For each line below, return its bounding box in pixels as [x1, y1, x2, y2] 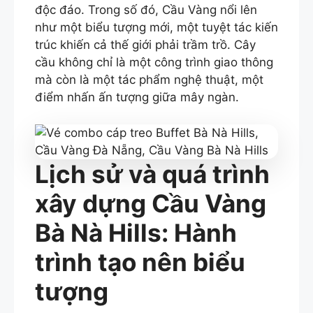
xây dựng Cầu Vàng [35, 188, 266, 218]
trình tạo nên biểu [35, 247, 245, 277]
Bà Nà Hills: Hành [35, 217, 237, 247]
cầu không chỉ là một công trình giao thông [35, 55, 273, 70]
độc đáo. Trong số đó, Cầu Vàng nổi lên [35, 3, 257, 17]
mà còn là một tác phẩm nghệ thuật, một [35, 73, 263, 87]
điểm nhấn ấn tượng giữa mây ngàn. [35, 90, 239, 105]
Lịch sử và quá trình [35, 159, 270, 189]
